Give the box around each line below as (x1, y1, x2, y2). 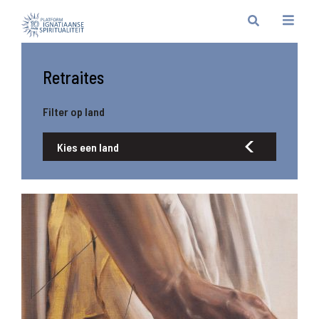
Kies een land (57, 140, 119, 154)
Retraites (43, 67, 104, 88)
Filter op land (43, 105, 105, 118)
